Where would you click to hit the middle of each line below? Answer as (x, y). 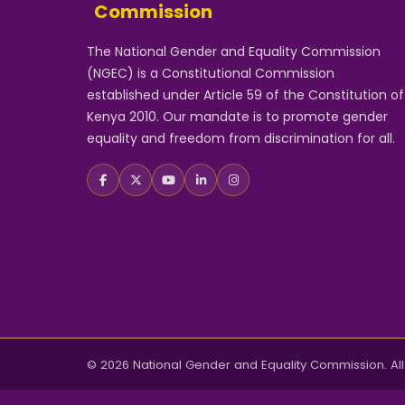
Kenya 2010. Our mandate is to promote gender (237, 117)
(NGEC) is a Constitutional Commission (211, 74)
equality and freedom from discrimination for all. (241, 139)
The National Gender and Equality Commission (234, 52)
